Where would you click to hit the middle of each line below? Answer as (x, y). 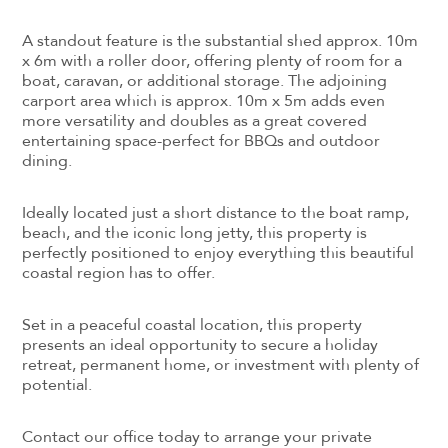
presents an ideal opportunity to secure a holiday (200, 344)
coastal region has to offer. (119, 272)
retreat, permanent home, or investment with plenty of (221, 364)
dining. (47, 160)
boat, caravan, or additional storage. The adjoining (205, 80)
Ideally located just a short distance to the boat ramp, (216, 212)
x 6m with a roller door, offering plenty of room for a (212, 60)
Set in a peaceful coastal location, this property (192, 324)
